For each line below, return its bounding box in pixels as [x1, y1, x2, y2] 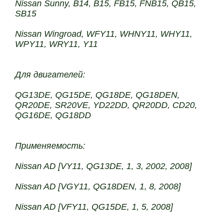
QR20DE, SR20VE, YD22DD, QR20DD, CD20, [15, 100, 198, 110]
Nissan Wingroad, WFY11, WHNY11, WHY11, [15, 29, 193, 39]
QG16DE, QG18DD [15, 110, 92, 120]
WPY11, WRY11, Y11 [15, 39, 98, 49]
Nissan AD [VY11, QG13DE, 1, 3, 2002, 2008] [15, 161, 192, 171]
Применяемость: [15, 141, 86, 151]
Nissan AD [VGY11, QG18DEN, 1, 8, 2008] [15, 182, 181, 191]
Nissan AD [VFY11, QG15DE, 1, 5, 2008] [15, 202, 173, 212]
